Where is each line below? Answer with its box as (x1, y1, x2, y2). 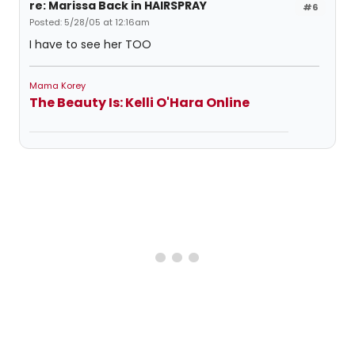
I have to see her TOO (29, 36, 151, 52)
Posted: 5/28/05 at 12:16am (29, 16, 150, 29)
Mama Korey (29, 79, 86, 92)
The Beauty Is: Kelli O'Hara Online (29, 94, 250, 112)
